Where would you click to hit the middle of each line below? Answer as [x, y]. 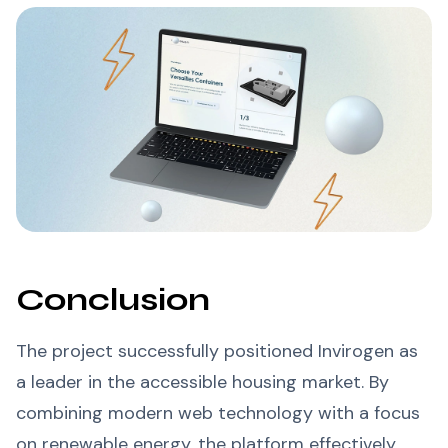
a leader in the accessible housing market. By [202, 381]
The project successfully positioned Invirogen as [217, 350]
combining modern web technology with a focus [218, 412]
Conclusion [113, 299]
